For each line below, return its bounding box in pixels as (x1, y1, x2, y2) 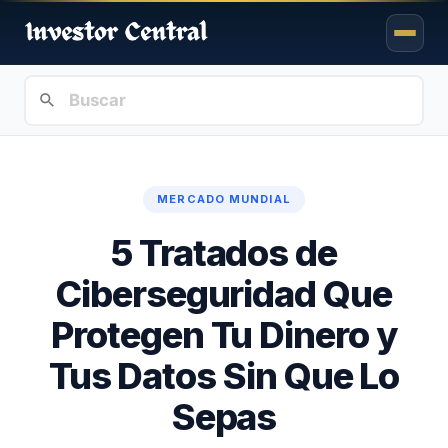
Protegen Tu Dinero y (51, 313, 397, 358)
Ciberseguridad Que (56, 272, 392, 317)
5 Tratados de (111, 231, 337, 276)
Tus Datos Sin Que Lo (48, 354, 400, 399)
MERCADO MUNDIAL (157, 192, 291, 207)
